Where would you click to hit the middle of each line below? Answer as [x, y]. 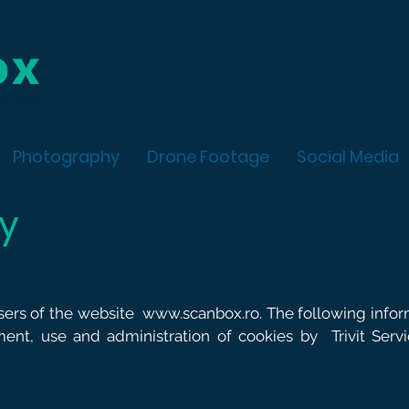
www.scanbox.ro [200, 313]
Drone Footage [208, 157]
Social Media [348, 157]
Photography [66, 157]
